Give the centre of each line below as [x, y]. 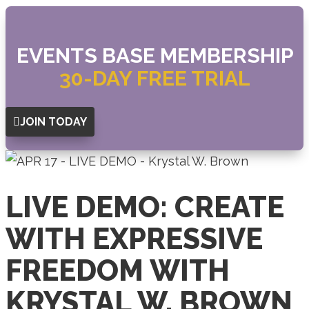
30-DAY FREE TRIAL [154, 78]
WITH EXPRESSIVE [134, 239]
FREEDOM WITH [118, 271]
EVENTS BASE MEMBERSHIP [154, 56]
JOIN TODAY [54, 122]
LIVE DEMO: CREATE [145, 208]
